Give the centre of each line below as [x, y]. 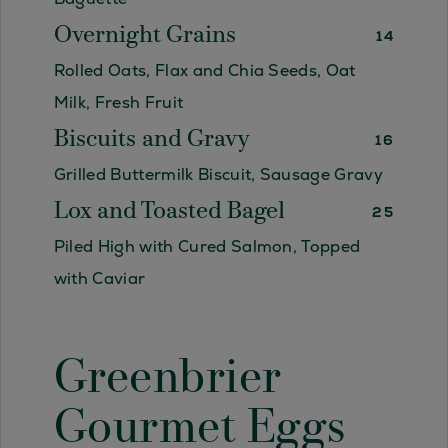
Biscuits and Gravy [151, 140]
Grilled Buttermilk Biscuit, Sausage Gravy [218, 175]
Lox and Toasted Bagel [169, 212]
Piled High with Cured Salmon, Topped [207, 247]
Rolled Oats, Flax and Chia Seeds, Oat [204, 71]
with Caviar [99, 279]
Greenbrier [167, 380]
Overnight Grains [144, 36]
